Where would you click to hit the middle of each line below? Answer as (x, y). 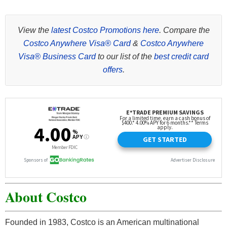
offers (112, 70)
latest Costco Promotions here (105, 30)
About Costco (46, 197)
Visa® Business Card (57, 57)
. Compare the (184, 30)
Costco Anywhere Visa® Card (77, 44)
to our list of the (125, 57)
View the (34, 30)
